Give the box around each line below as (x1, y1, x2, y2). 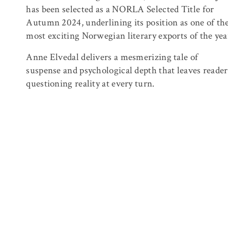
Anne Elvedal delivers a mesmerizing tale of (26, 51, 198, 64)
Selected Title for (144, 3, 214, 16)
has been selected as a (26, 3, 112, 16)
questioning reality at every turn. (26, 77, 155, 90)
